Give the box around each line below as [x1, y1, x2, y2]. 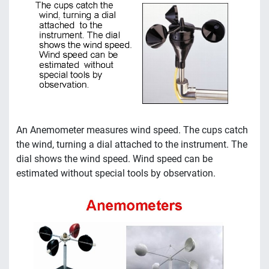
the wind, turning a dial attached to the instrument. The [16, 139, 247, 151]
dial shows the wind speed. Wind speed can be [16, 153, 213, 165]
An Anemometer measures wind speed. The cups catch [16, 124, 248, 136]
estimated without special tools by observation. [16, 168, 216, 180]
